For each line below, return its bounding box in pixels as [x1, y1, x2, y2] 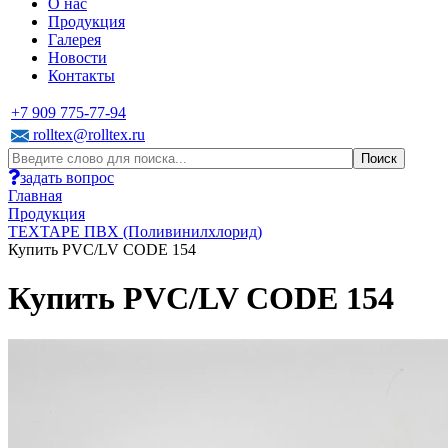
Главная [8, 187, 62, 204]
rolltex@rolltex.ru [29, 126, 145, 143]
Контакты [48, 67, 115, 84]
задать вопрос [20, 169, 114, 186]
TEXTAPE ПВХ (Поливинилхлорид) [8, 223, 262, 240]
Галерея [48, 31, 101, 48]
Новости [48, 49, 107, 66]
